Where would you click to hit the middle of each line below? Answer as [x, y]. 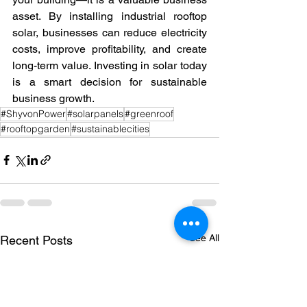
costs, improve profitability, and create [110, 49]
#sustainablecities [110, 128]
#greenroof [149, 113]
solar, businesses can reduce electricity [110, 32]
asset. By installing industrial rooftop [110, 16]
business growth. [53, 98]
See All [204, 237]
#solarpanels [95, 113]
